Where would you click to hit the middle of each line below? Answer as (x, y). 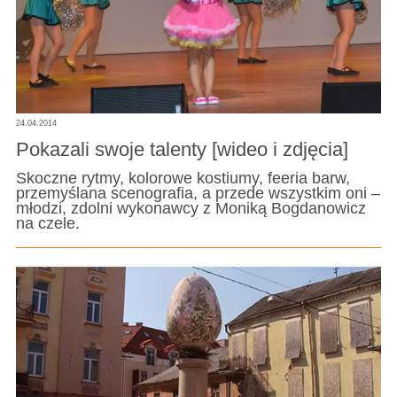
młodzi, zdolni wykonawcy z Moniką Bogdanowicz (191, 209)
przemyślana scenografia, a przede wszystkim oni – (198, 194)
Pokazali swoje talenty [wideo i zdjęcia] (182, 150)
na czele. (47, 224)
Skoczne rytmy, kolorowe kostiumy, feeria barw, (183, 179)
